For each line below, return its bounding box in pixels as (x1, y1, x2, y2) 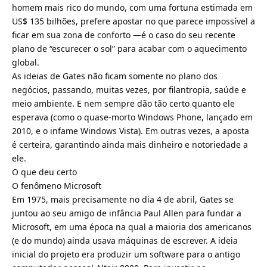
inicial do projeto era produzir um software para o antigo (12, 248, 240, 260)
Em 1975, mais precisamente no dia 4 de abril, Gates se (12, 193, 234, 205)
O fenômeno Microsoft (12, 179, 101, 191)
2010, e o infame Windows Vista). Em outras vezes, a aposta (12, 125, 249, 136)
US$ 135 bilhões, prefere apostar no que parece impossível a (12, 15, 255, 27)
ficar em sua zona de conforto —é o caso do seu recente (12, 29, 235, 41)
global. (12, 56, 39, 68)
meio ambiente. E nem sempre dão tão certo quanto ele (12, 97, 235, 109)
